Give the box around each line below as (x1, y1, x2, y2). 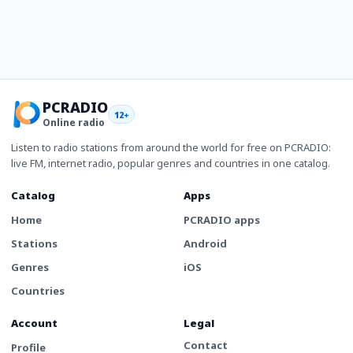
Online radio (43, 115, 105, 129)
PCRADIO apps (184, 213, 260, 227)
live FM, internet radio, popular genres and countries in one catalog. (11, 156, 330, 170)
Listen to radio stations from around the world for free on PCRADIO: (11, 140, 331, 154)
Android (184, 236, 227, 251)
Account (11, 316, 58, 330)
